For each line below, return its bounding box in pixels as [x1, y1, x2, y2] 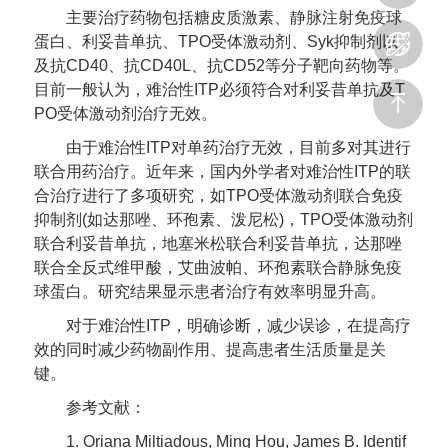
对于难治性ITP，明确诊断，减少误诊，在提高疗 [66, 317, 412, 335]
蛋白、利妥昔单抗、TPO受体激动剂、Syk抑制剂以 [34, 33, 399, 51]
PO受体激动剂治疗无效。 [34, 105, 218, 123]
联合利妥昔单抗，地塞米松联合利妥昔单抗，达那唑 [34, 235, 403, 253]
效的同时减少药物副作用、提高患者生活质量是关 [34, 341, 387, 359]
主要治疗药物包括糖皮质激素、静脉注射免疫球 [66, 9, 403, 27]
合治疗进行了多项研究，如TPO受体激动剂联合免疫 [34, 187, 404, 205]
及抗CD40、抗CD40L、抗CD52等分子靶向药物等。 [34, 57, 410, 75]
